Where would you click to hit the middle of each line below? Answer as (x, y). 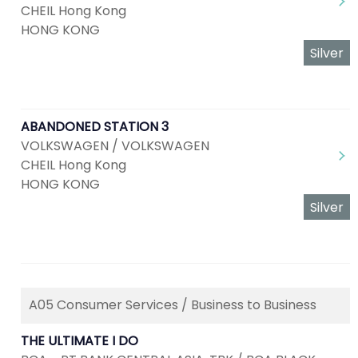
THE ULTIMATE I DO (80, 341)
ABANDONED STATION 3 (95, 127)
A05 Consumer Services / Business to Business (173, 305)
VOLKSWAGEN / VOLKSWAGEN (115, 146)
